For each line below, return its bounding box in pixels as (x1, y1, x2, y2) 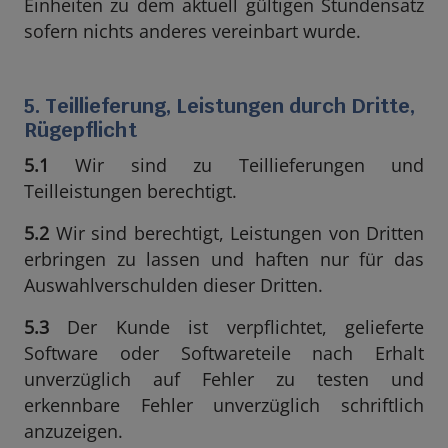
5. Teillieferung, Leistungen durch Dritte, (24, 93, 415, 119)
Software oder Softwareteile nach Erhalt (24, 341, 424, 365)
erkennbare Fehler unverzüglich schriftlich (24, 393, 424, 417)
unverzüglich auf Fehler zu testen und (24, 367, 424, 391)
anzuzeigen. (24, 419, 123, 443)
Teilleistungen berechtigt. (24, 179, 237, 203)
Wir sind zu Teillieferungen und (49, 153, 424, 177)
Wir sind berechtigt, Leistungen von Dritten (49, 221, 424, 245)
